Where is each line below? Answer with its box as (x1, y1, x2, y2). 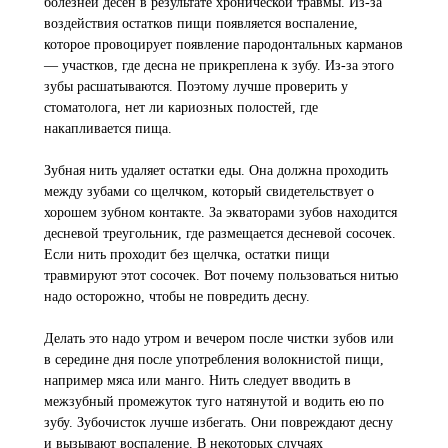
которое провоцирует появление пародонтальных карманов (44, 37, 403, 52)
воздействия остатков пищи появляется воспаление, (44, 16, 358, 31)
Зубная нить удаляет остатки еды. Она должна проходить (44, 163, 388, 178)
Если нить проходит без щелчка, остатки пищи (44, 247, 330, 262)
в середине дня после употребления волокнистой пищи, (44, 352, 384, 367)
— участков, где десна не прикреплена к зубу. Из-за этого (44, 58, 394, 73)
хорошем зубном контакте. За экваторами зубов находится (44, 205, 397, 220)
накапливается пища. (44, 121, 172, 136)
